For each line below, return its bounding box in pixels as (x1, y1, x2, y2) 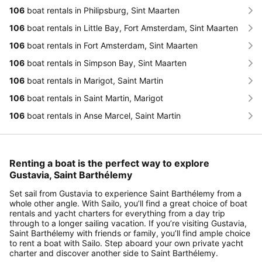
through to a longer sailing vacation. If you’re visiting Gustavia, (9, 218, 247, 228)
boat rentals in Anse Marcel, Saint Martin (25, 110, 181, 120)
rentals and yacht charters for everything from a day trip (9, 208, 225, 218)
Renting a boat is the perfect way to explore (9, 157, 209, 169)
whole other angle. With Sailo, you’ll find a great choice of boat (9, 198, 247, 208)
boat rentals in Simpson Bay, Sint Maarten (25, 57, 187, 68)
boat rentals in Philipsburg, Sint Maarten (25, 5, 180, 15)
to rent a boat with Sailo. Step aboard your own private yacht (9, 237, 243, 248)
